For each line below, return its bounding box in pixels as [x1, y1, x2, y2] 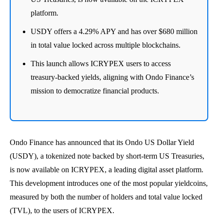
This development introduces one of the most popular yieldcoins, [10, 179, 208, 187]
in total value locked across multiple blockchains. [31, 40, 181, 49]
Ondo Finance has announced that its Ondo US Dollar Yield [10, 138, 194, 146]
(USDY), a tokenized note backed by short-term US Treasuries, [10, 151, 204, 160]
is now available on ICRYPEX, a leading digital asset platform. [10, 165, 203, 174]
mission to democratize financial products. [31, 86, 159, 95]
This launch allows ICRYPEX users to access [31, 59, 171, 68]
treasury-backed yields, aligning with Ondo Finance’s [31, 73, 194, 81]
